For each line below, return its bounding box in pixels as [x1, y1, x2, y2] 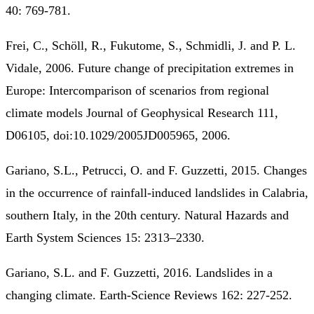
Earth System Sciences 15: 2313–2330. [6, 230, 205, 245]
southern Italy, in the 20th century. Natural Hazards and [6, 207, 289, 222]
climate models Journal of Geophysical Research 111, [6, 105, 278, 120]
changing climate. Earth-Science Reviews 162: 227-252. [6, 287, 292, 302]
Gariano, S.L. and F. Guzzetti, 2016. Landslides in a [6, 265, 273, 280]
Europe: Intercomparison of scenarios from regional [6, 83, 269, 97]
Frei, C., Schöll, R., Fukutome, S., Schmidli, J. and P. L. [6, 38, 296, 53]
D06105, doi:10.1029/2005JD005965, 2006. [6, 128, 231, 142]
